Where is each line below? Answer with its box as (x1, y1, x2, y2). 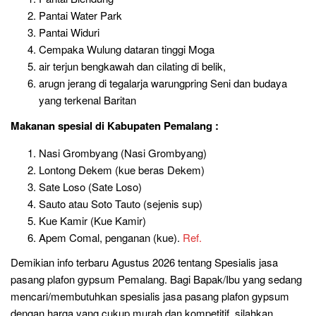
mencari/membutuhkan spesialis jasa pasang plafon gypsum (11, 288, 289, 303)
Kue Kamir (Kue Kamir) (39, 212, 146, 228)
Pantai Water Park (39, 8, 122, 23)
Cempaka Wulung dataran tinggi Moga (39, 42, 214, 56)
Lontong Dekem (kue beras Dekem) (39, 162, 205, 177)
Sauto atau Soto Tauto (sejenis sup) (39, 195, 202, 211)
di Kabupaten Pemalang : (95, 117, 219, 133)
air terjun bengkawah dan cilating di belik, (39, 59, 226, 73)
